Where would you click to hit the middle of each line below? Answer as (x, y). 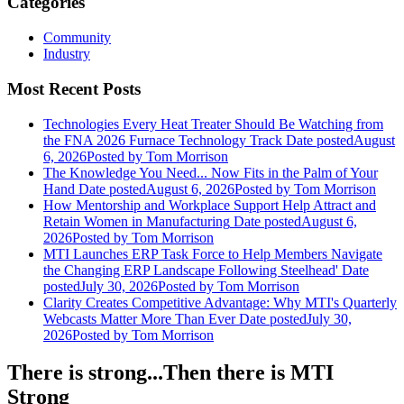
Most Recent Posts (74, 88)
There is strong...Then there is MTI (170, 373)
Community (77, 38)
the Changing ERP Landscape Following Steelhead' (191, 270)
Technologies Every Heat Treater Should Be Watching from (213, 124)
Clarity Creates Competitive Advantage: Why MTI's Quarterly (220, 302)
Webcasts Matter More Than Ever (139, 318)
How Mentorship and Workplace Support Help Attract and (210, 205)
